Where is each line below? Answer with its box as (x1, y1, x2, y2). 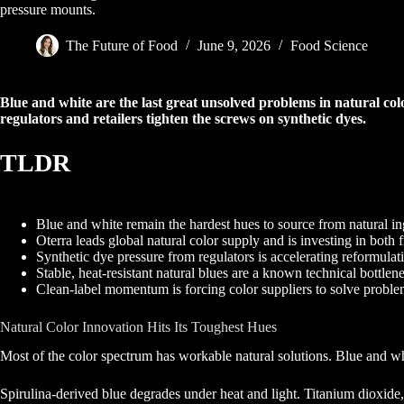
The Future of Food (66, 38, 178, 54)
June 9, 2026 (197, 38, 271, 54)
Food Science (290, 38, 368, 54)
